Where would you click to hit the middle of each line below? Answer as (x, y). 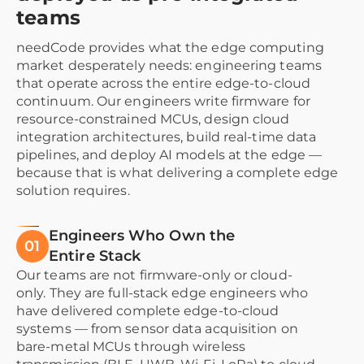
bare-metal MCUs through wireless (131, 347)
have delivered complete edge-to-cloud (148, 311)
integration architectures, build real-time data (167, 137)
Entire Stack (95, 256)
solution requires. (73, 191)
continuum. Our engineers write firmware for (163, 102)
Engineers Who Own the (142, 236)
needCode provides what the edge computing (170, 48)
